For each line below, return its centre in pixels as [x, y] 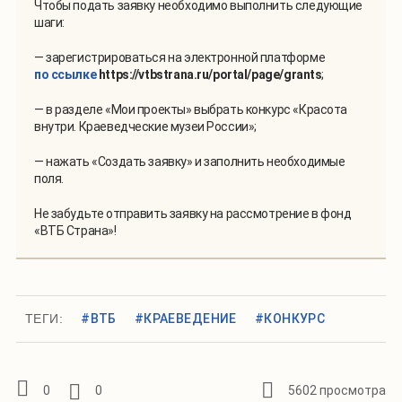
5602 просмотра [337, 390]
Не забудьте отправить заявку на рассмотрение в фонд [193, 213]
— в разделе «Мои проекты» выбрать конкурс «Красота [191, 109]
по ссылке [66, 74]
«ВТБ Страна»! [75, 230]
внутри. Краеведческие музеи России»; [145, 126]
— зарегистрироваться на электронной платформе [180, 57]
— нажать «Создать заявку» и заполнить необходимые [190, 161]
